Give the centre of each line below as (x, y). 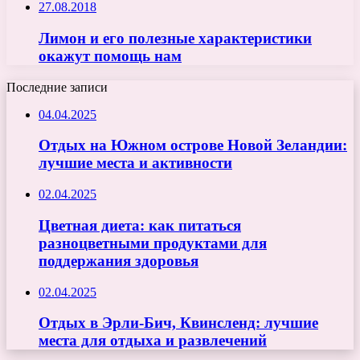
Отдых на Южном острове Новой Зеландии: (193, 145)
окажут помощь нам (110, 56)
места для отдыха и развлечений (153, 341)
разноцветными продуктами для (153, 243)
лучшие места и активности (135, 163)
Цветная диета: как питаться (140, 225)
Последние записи (57, 87)
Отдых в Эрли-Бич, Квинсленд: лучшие (178, 323)
